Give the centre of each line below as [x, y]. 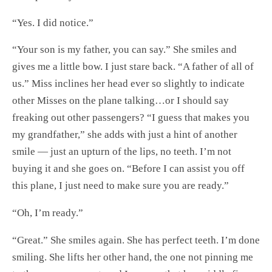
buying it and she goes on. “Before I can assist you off [128, 169]
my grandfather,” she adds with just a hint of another [125, 135]
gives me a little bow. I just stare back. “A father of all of [133, 67]
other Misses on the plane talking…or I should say [121, 101]
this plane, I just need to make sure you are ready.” [121, 186]
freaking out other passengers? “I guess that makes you [131, 118]
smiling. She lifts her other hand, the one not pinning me [133, 257]
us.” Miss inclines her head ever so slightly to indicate [128, 84]
